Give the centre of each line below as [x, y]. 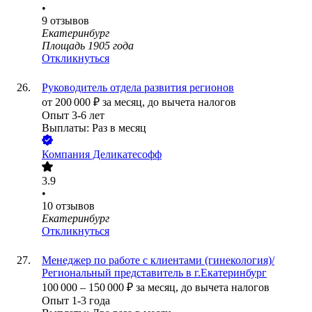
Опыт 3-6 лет [73, 116]
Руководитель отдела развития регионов [138, 88]
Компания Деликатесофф [102, 155]
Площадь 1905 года [88, 46]
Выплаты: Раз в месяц [94, 128]
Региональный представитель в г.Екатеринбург [154, 273]
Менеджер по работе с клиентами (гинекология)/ [158, 260]
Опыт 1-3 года [76, 301]
